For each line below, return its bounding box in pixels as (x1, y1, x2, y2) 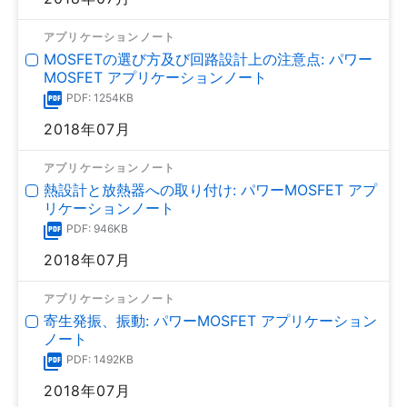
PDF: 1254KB (66, 90, 134, 104)
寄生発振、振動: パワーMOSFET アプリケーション (44, 311, 377, 330)
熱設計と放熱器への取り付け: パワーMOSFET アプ (44, 180, 377, 199)
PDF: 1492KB (66, 352, 134, 366)
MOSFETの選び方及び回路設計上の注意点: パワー (44, 49, 372, 68)
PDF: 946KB (66, 221, 128, 235)
